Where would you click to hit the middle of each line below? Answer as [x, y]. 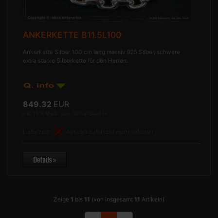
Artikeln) [152, 199]
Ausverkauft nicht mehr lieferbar [110, 131]
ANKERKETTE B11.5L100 [72, 35]
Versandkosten [91, 113]
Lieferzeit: [37, 131]
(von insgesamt [112, 199]
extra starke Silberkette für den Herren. [76, 60]
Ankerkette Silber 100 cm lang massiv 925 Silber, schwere [102, 52]
